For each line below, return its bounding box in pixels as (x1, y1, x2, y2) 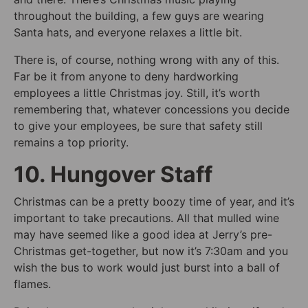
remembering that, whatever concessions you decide (14, 102, 289, 116)
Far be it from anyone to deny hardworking (14, 69, 239, 83)
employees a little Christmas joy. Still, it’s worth (14, 85, 260, 100)
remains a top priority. (14, 135, 129, 149)
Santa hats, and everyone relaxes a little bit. (14, 25, 242, 39)
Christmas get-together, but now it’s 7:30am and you (14, 243, 288, 258)
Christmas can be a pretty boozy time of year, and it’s (14, 194, 294, 208)
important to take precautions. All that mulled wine (14, 210, 279, 225)
